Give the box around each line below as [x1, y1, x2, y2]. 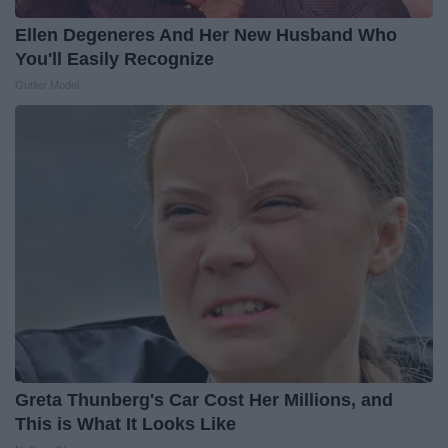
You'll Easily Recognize [15, 49, 214, 70]
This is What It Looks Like [15, 414, 236, 435]
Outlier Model [15, 79, 79, 92]
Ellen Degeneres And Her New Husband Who [15, 25, 397, 46]
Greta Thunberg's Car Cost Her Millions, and [15, 390, 393, 411]
